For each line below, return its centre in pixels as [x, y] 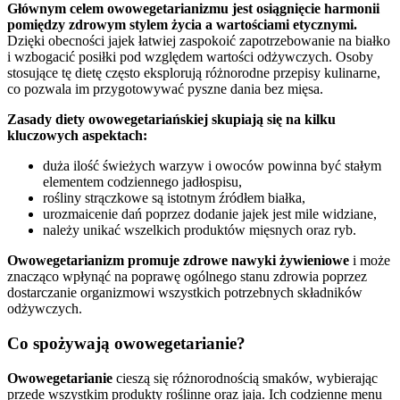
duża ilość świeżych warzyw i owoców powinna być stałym [212, 166]
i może [370, 261]
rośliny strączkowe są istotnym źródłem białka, [174, 198]
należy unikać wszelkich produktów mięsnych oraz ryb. [200, 230]
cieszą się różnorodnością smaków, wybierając [245, 378]
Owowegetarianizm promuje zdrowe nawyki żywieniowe [178, 261]
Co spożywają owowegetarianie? [126, 344]
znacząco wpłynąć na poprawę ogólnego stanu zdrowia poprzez [187, 277]
